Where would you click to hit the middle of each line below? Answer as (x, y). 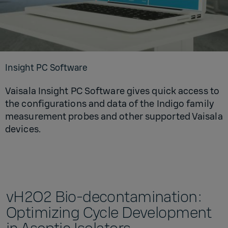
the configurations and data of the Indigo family (109, 104)
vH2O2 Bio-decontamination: (104, 197)
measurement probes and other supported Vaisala (114, 116)
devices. (23, 129)
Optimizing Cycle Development (109, 212)
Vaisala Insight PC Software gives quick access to (112, 91)
